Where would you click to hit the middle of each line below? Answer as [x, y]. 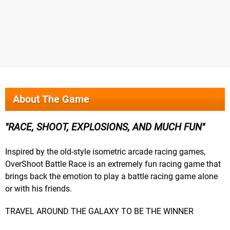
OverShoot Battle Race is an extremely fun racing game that [113, 164]
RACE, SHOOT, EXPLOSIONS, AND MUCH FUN [105, 127]
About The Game [51, 99]
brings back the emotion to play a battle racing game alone [111, 177]
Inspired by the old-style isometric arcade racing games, [105, 152]
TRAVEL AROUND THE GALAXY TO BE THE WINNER [99, 212]
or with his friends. [39, 189]
